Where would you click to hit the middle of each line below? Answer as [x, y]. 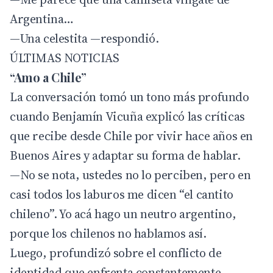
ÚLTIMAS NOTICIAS [65, 58]
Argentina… [42, 19]
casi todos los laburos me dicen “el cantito [122, 194]
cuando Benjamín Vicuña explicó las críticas [127, 116]
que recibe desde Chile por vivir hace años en [132, 136]
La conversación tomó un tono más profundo [129, 97]
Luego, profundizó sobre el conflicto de [116, 253]
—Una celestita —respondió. [84, 38]
